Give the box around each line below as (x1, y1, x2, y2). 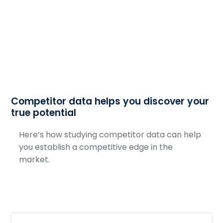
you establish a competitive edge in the (19, 141, 173, 153)
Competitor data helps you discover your (11, 95, 210, 108)
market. (19, 154, 50, 165)
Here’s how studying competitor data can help (19, 129, 202, 140)
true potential (11, 106, 77, 119)
